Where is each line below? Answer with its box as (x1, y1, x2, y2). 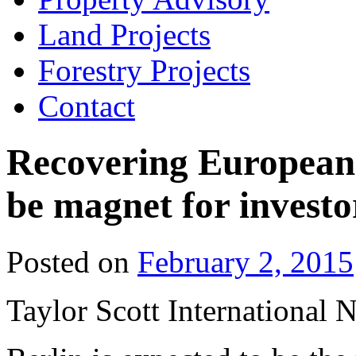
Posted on (6, 244, 130, 279)
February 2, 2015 (137, 244, 354, 279)
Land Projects (38, 17, 211, 52)
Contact (38, 89, 135, 123)
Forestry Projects (38, 53, 250, 87)
